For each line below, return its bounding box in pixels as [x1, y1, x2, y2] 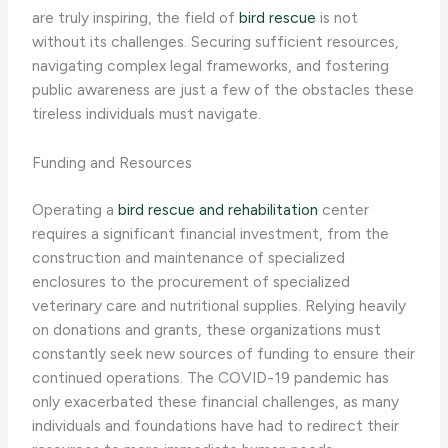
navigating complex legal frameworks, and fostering [32, 55, 390, 75]
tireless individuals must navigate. [32, 103, 262, 123]
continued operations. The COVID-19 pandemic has [32, 367, 390, 387]
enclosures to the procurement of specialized [32, 271, 351, 291]
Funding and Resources [32, 152, 193, 172]
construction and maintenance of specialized [32, 247, 346, 267]
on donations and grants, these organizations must [32, 319, 382, 339]
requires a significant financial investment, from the [32, 223, 390, 243]
